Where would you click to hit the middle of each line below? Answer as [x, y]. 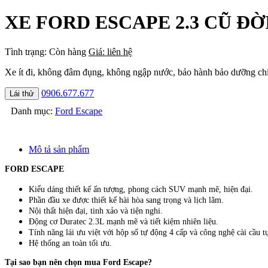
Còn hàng [68, 51]
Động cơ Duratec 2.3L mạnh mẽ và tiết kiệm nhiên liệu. [124, 221]
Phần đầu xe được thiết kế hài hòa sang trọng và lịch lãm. [126, 200]
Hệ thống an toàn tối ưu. [70, 243]
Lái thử [22, 93]
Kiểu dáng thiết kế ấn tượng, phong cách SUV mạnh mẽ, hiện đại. [141, 189]
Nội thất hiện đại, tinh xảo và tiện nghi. [96, 211]
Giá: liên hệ [110, 51]
